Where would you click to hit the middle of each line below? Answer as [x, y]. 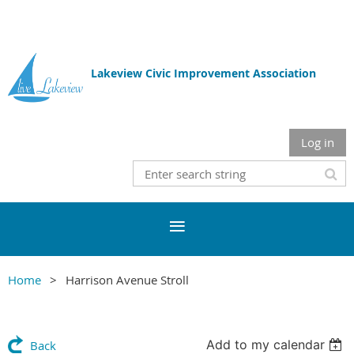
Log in [318, 143]
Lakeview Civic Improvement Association [203, 73]
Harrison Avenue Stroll [127, 280]
